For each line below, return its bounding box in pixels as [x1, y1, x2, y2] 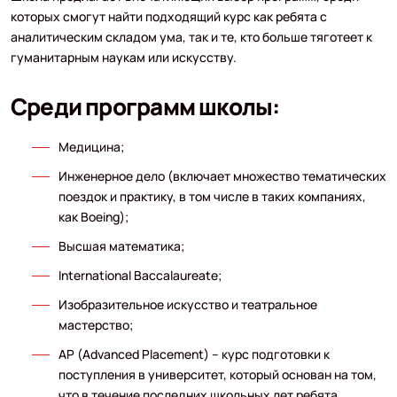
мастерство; [58, 315, 133, 333]
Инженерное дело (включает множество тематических [58, 167, 386, 184]
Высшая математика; [58, 237, 184, 254]
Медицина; [58, 137, 124, 155]
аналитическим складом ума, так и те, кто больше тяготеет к [10, 27, 372, 45]
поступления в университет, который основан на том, [58, 365, 377, 383]
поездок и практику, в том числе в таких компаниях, [58, 187, 366, 205]
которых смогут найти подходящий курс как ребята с [10, 7, 327, 25]
